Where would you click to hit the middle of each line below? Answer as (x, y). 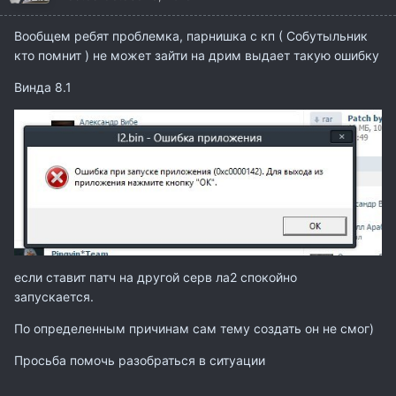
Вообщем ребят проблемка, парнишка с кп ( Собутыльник (191, 36)
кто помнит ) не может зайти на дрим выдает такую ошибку (197, 56)
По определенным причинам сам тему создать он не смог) (196, 328)
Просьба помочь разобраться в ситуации (140, 360)
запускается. (56, 296)
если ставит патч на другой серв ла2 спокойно (156, 277)
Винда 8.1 (43, 88)
